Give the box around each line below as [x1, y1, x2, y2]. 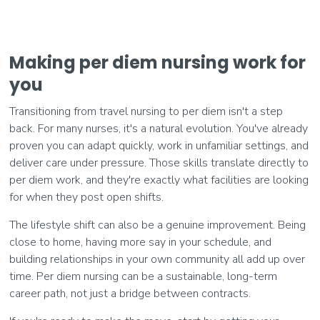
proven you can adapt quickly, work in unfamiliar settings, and [9, 138, 309, 154]
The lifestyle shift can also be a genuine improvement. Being [9, 217, 306, 234]
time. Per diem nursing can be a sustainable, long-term [9, 269, 278, 285]
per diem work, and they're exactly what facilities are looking [9, 172, 309, 189]
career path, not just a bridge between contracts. [9, 286, 251, 302]
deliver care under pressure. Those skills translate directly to [9, 155, 309, 171]
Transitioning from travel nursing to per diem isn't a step [9, 104, 284, 120]
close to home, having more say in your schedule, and [9, 234, 272, 251]
